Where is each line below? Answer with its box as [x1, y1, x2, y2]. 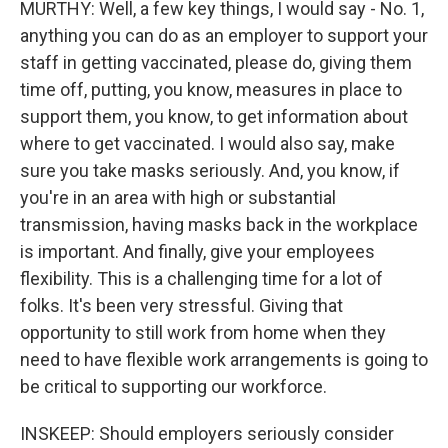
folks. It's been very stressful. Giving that [20, 295, 343, 316]
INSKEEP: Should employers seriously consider [20, 423, 394, 444]
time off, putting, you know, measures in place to [20, 79, 402, 100]
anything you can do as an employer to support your [20, 25, 428, 46]
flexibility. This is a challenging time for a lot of [20, 268, 383, 289]
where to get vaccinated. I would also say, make [20, 133, 395, 154]
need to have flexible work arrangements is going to [20, 349, 428, 370]
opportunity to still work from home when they [20, 322, 386, 343]
